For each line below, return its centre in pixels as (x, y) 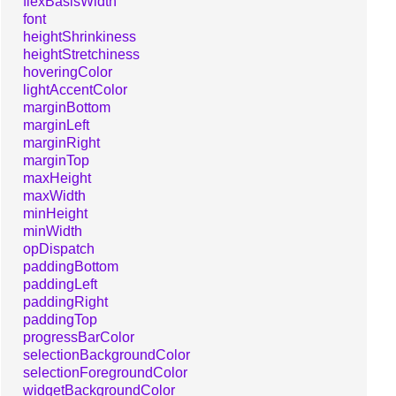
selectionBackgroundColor (107, 354)
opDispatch (59, 248)
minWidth (53, 231)
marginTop (56, 160)
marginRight (61, 142)
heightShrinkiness (80, 36)
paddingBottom (71, 266)
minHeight (55, 213)
